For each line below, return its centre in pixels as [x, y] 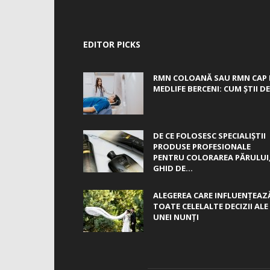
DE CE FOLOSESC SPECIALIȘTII [209, 136]
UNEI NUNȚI [176, 217]
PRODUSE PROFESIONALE [202, 146]
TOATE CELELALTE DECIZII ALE [211, 206]
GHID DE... [173, 168]
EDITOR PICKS [112, 44]
